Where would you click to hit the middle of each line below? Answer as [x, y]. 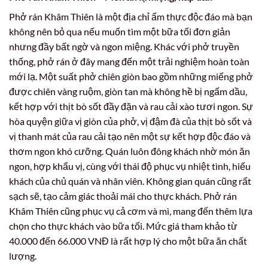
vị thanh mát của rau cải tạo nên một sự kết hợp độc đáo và [130, 136]
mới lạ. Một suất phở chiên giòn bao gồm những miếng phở [131, 76]
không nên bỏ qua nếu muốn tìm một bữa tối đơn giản [120, 31]
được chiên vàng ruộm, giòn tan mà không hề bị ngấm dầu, [128, 91]
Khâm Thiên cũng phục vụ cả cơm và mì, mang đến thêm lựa [131, 211]
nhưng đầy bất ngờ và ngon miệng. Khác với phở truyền [124, 46]
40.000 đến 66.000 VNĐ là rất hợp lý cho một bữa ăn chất [128, 240]
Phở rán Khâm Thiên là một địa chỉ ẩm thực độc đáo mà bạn [131, 16]
